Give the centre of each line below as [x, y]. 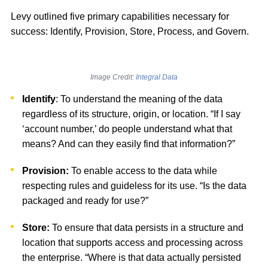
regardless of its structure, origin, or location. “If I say [132, 114]
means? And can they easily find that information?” [129, 144]
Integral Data [157, 77]
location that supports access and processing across [133, 243]
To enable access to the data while [144, 171]
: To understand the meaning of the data [139, 99]
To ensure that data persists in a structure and [147, 228]
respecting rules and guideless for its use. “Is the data [135, 186]
